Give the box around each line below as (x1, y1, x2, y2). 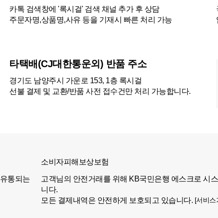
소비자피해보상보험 (41, 158, 109, 166)
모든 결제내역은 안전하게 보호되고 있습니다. (41, 196, 195, 204)
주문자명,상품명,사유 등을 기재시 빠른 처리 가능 (9, 16, 172, 24)
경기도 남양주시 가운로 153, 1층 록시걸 (9, 76, 142, 85)
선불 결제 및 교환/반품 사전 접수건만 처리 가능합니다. (9, 87, 191, 95)
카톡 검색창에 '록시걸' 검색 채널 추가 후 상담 (9, 5, 160, 13)
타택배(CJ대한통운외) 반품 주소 (9, 58, 146, 69)
